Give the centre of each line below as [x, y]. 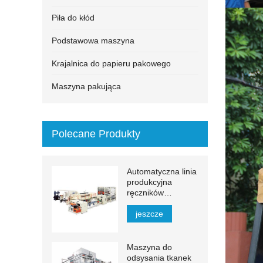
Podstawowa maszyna [93, 41]
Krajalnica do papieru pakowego [111, 63]
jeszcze [149, 214]
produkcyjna [149, 182]
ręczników [145, 193]
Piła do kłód [73, 18]
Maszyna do [149, 247]
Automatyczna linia [161, 171]
